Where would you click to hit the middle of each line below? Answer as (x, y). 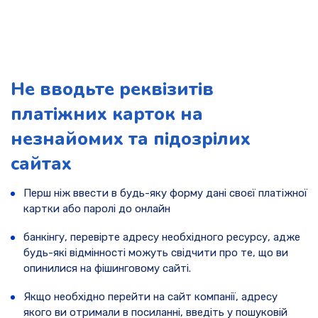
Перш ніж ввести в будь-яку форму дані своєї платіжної (165, 193)
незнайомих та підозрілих (131, 138)
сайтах (41, 163)
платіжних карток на (107, 114)
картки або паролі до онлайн (97, 209)
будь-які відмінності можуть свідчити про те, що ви (156, 253)
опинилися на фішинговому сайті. (107, 269)
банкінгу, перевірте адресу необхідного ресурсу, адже (162, 237)
